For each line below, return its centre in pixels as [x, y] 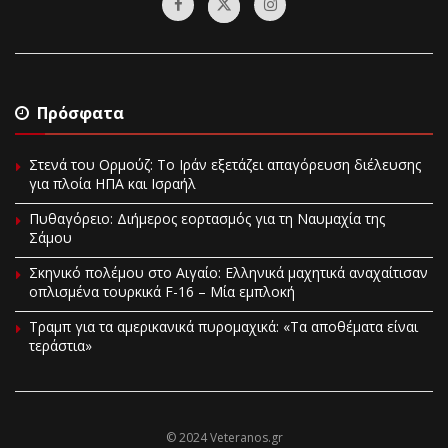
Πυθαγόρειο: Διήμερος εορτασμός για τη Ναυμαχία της [207, 219]
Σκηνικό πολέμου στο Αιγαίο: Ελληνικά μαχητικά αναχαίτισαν [228, 273]
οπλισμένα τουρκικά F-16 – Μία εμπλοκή [162, 292]
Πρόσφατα [80, 113]
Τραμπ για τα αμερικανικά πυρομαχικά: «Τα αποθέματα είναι [223, 327]
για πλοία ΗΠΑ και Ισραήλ [112, 184]
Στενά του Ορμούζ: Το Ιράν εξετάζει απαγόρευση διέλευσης [225, 165]
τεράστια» [60, 346]
